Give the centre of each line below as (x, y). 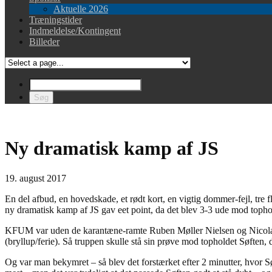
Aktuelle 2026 (81, 9)
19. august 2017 (36, 178)
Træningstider (56, 20)
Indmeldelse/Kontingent (75, 31)
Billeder (44, 42)
